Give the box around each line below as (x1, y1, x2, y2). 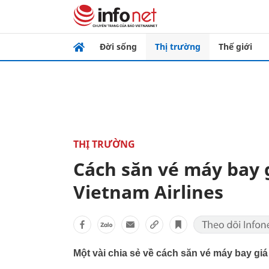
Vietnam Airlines (73, 180, 223, 204)
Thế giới (219, 41, 252, 52)
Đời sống (100, 41, 137, 52)
